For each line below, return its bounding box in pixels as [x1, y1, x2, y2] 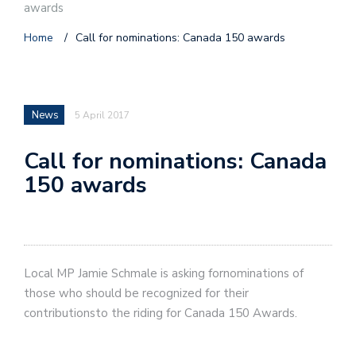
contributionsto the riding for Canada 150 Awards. [24, 304, 297, 321]
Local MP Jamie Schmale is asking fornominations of [24, 265, 304, 281]
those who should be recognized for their [24, 284, 249, 301]
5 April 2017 [75, 109, 130, 122]
